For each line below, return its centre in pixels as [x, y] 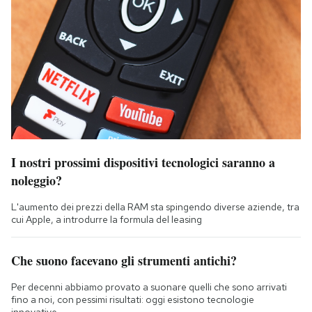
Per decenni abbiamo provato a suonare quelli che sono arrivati [149, 287]
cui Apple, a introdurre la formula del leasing [107, 219]
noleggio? [37, 180]
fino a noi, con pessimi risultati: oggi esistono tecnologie [133, 299]
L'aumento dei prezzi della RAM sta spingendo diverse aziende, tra [155, 206]
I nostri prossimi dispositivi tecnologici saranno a [143, 162]
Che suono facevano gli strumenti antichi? [124, 260]
